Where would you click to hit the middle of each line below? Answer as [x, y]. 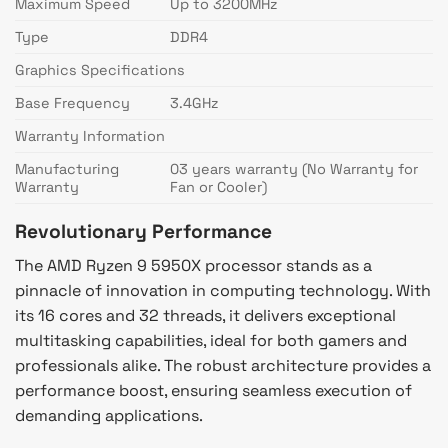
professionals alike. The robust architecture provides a [223, 366]
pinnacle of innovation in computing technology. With [223, 291]
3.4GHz [195, 102]
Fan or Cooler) [219, 186]
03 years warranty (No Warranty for [294, 168]
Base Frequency [72, 102]
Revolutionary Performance [143, 231]
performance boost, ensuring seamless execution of [213, 391]
